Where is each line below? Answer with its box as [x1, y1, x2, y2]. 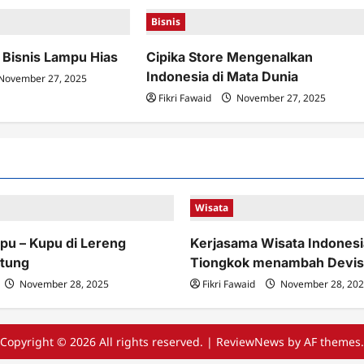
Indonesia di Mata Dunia [146, 68, 299, 84]
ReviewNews [216, 334, 284, 349]
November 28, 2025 [17, 277, 109, 291]
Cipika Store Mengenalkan [146, 49, 314, 65]
